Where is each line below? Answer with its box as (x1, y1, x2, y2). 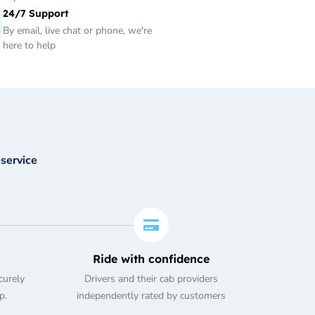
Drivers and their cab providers (84, 272, 218, 286)
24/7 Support (3, 7, 69, 20)
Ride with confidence (92, 252, 210, 266)
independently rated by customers (76, 289, 226, 303)
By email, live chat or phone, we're (3, 24, 152, 38)
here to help (3, 39, 56, 53)
